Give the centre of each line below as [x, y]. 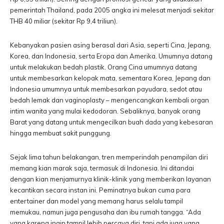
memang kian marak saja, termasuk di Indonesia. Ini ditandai [102, 168]
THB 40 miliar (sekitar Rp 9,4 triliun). [65, 21]
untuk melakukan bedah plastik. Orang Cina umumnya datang [103, 67]
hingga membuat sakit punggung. [62, 133]
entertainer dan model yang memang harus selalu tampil [96, 201]
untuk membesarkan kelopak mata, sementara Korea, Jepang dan [110, 78]
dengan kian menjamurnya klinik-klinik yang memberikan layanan [110, 179]
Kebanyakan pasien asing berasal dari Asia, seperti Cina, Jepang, [110, 45]
